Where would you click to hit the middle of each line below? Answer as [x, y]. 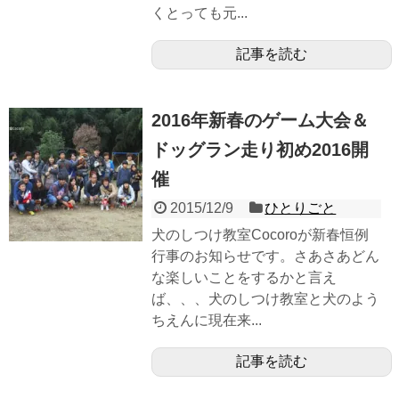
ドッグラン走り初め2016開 [260, 150]
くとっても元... [199, 13]
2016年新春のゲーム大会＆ [260, 121]
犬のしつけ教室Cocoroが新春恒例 [260, 235]
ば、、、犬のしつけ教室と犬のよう [265, 299]
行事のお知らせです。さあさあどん [265, 256]
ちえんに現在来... [207, 321]
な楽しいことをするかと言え [244, 278]
